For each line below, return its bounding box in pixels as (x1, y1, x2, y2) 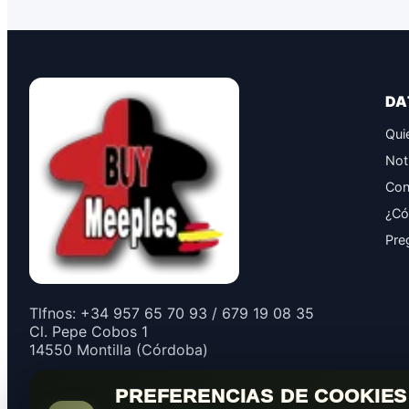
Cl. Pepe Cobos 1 (29, 321, 148, 341)
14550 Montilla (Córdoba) (29, 340, 208, 359)
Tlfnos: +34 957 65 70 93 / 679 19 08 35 (29, 303, 314, 322)
